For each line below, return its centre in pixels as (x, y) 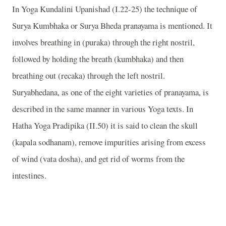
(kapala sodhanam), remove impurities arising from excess (109, 142)
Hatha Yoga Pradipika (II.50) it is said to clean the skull (105, 126)
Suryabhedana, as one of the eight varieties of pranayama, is (110, 92)
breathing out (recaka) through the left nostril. (89, 76)
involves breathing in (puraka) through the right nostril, (103, 42)
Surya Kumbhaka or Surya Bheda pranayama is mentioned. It (112, 26)
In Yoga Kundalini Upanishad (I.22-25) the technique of (105, 9)
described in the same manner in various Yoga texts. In (103, 109)
